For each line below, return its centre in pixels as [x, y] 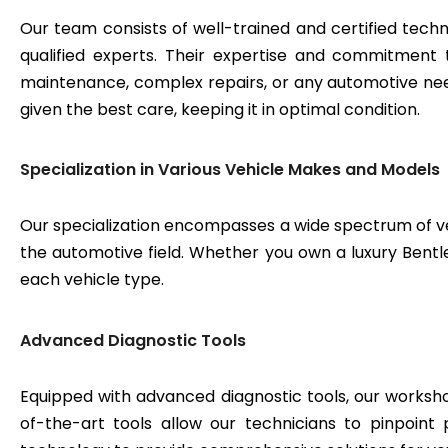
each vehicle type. [92, 280]
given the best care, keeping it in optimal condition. [220, 109]
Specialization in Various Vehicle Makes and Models [230, 170]
